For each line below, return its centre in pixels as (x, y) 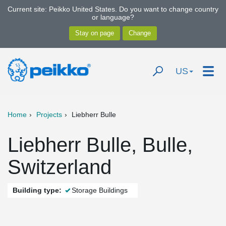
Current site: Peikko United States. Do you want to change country (113, 9)
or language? (113, 17)
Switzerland (60, 167)
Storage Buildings (100, 190)
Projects (49, 115)
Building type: (37, 190)
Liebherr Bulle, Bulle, (100, 145)
